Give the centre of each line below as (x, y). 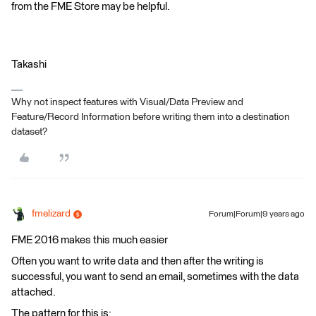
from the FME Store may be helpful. (91, 7)
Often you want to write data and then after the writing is (138, 261)
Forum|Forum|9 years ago (257, 214)
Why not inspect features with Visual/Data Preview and (127, 102)
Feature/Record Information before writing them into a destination (151, 117)
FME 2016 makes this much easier (90, 240)
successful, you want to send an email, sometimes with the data (155, 277)
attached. (34, 292)
